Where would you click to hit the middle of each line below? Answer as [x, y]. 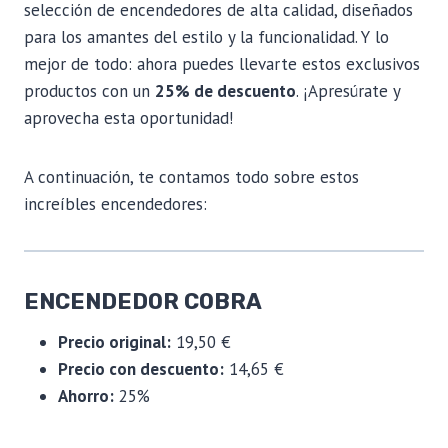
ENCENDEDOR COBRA [143, 301]
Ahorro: [86, 395]
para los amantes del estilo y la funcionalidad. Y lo [206, 36]
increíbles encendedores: [115, 203]
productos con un [89, 90]
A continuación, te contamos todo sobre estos [191, 176]
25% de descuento [225, 90]
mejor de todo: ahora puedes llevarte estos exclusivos [222, 63]
